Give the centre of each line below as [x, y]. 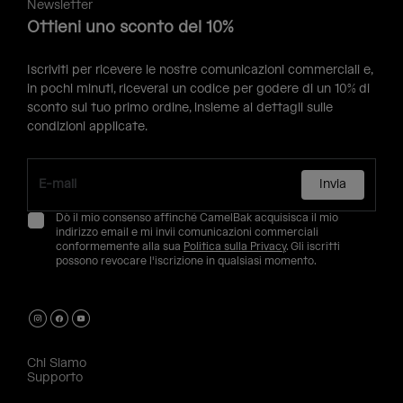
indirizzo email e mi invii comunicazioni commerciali [187, 233]
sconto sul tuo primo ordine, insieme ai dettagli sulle [180, 108]
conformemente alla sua [120, 247]
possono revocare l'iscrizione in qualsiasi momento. [186, 262]
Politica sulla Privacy [235, 247]
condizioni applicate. [87, 127]
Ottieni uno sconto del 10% [130, 28]
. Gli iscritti [313, 247]
